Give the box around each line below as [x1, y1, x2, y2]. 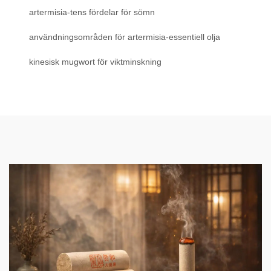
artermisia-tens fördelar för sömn [29, 7, 155, 18]
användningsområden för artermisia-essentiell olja [29, 32, 220, 42]
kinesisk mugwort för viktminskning [29, 57, 162, 67]
